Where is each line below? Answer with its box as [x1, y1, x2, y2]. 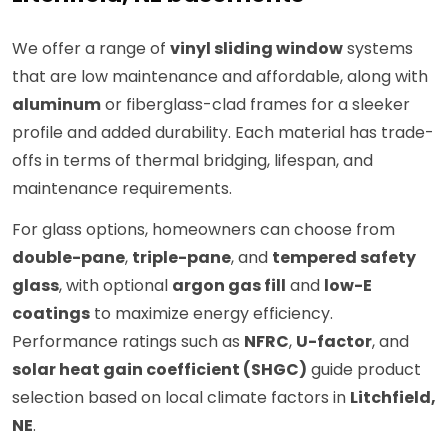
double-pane [12, 246, 125, 270]
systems [343, 37, 413, 61]
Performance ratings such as [12, 330, 244, 354]
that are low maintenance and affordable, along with [12, 65, 428, 89]
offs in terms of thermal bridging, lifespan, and [12, 149, 373, 173]
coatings [12, 302, 90, 326]
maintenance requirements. [12, 177, 232, 201]
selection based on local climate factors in [12, 386, 350, 410]
